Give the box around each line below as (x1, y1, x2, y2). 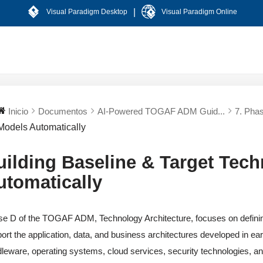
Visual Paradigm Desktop (46, 7, 127, 16)
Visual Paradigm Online (161, 7, 237, 16)
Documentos (38, 106, 88, 116)
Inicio (8, 106, 29, 116)
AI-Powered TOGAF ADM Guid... (97, 106, 225, 116)
